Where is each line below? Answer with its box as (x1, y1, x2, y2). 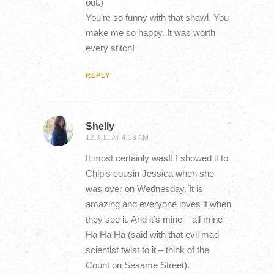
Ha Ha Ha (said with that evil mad (85, 229, 219, 240)
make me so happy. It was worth (85, 28, 215, 39)
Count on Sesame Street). (85, 259, 190, 270)
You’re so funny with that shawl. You (85, 12, 229, 23)
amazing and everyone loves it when (85, 198, 231, 209)
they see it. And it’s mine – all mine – (85, 213, 230, 224)
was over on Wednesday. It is (85, 183, 203, 194)
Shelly (85, 120, 114, 131)
